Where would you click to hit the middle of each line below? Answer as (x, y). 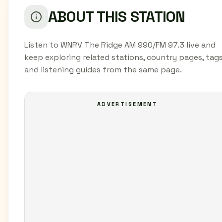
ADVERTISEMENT (127, 104)
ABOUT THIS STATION (117, 17)
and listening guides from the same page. (103, 70)
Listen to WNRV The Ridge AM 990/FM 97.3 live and (120, 45)
